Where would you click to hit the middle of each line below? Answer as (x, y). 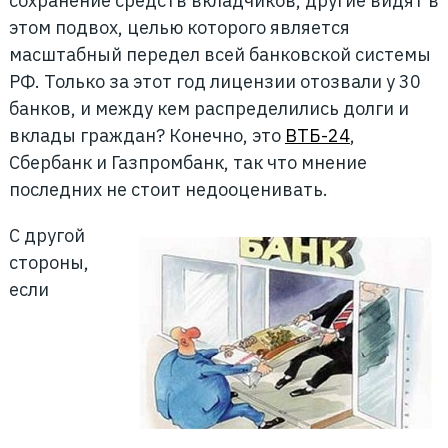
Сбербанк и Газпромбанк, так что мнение (187, 162)
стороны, (48, 262)
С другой (46, 235)
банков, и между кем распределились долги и (208, 108)
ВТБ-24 (317, 135)
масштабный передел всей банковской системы (219, 54)
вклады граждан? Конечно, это (146, 135)
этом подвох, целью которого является (179, 27)
